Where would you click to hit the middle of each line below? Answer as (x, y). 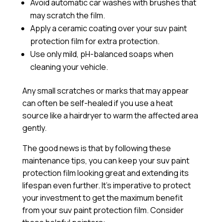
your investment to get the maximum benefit (102, 198)
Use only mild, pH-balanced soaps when (102, 54)
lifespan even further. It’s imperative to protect (106, 186)
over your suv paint (151, 28)
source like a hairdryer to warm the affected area (110, 116)
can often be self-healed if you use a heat (97, 103)
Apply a (43, 28)
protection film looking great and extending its (105, 173)
